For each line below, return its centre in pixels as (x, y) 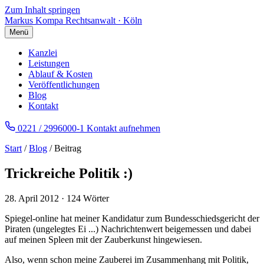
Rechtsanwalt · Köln (104, 20)
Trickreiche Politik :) (69, 173)
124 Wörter (88, 198)
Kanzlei (43, 53)
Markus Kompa (34, 20)
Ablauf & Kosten (60, 74)
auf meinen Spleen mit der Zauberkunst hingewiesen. (103, 239)
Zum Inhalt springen (42, 10)
